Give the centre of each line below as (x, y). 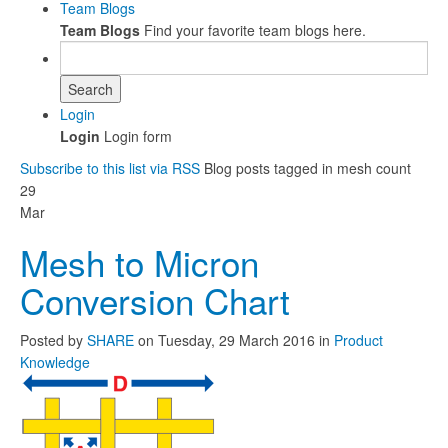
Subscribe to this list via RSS (110, 168)
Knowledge (55, 362)
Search (90, 89)
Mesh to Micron (139, 262)
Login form (136, 136)
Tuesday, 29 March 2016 (236, 340)
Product (358, 340)
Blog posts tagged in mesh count (307, 168)
